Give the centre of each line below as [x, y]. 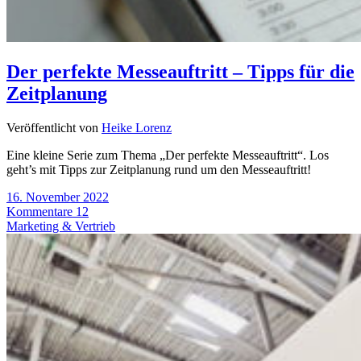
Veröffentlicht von [54, 127]
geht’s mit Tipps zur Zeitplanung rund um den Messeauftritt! [159, 169]
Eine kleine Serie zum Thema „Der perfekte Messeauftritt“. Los [168, 155]
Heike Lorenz [137, 127]
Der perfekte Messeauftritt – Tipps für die [180, 71]
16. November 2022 [58, 197]
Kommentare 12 [48, 211]
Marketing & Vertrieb [61, 226]
